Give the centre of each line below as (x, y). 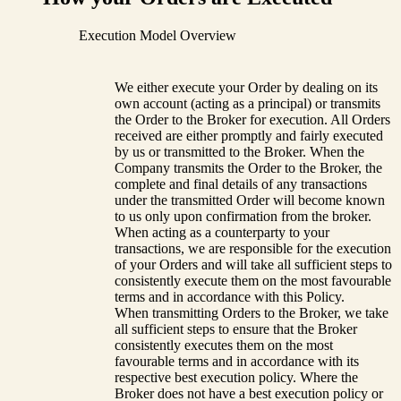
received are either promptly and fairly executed (249, 136)
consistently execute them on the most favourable (253, 281)
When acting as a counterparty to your (222, 233)
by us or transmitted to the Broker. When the (239, 152)
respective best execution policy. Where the (236, 378)
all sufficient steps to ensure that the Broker (236, 329)
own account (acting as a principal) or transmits (247, 104)
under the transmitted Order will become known (250, 200)
